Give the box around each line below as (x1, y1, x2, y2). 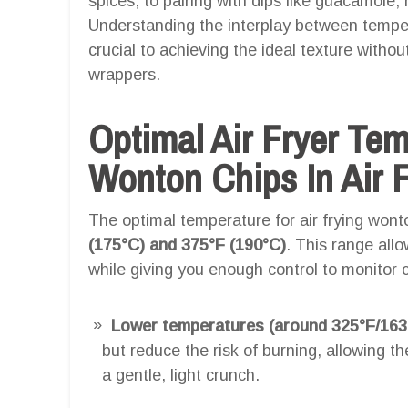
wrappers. (88, 65, 160, 84)
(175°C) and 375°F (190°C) (88, 235, 286, 254)
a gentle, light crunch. (102, 365, 260, 384)
